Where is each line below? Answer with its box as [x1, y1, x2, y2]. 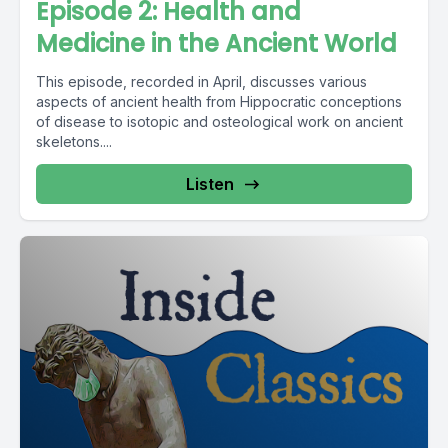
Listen [186, 174, 234, 194]
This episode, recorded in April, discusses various [36, 73, 367, 90]
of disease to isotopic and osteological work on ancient [36, 113, 403, 130]
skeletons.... [36, 133, 112, 150]
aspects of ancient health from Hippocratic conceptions [36, 93, 402, 110]
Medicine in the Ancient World [36, 27, 397, 60]
